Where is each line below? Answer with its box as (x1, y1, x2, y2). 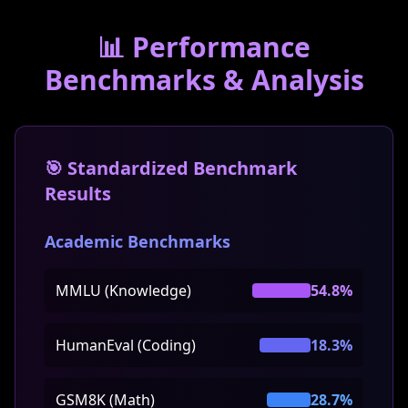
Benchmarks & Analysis (44, 61, 364, 98)
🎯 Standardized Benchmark (45, 156, 297, 180)
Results (45, 181, 111, 206)
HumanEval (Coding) (56, 335, 196, 355)
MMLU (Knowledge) (56, 280, 191, 301)
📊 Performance (97, 28, 311, 66)
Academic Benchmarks (45, 230, 230, 252)
